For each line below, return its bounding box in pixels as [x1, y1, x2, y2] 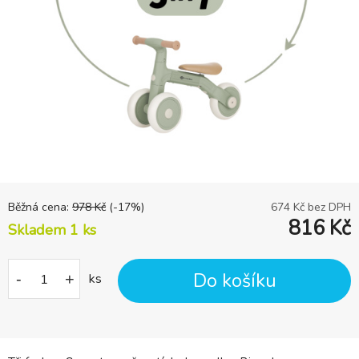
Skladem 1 [8, 220, 83, 240]
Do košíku [192, 268, 276, 294]
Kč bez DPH [290, 200, 351, 216]
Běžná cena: [8, 200, 72, 216]
